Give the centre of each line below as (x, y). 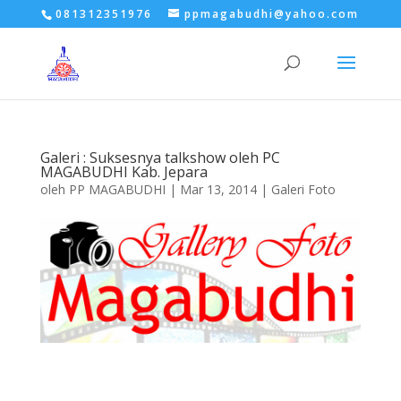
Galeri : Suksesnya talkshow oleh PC (160, 158)
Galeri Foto (303, 189)
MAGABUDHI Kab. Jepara (124, 172)
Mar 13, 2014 (218, 189)
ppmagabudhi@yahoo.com (272, 14)
